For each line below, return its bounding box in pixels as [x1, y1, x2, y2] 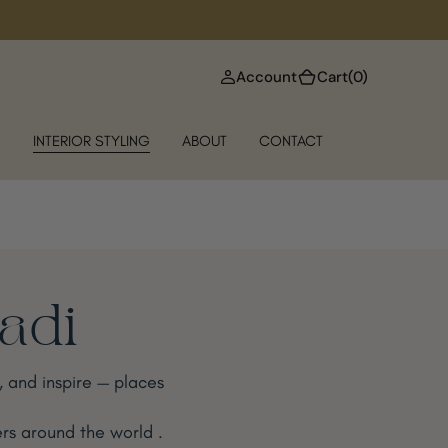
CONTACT [258, 131, 323, 150]
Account [236, 66, 297, 87]
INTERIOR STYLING [32, 131, 150, 150]
